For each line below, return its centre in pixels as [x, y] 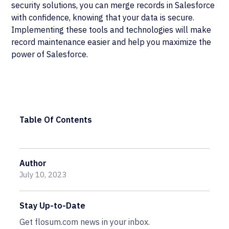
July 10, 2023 [43, 175]
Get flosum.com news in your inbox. [85, 222]
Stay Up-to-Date [53, 205]
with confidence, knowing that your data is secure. [103, 17]
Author [33, 163]
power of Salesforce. [50, 54]
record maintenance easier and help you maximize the [111, 42]
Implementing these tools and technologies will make [111, 30]
